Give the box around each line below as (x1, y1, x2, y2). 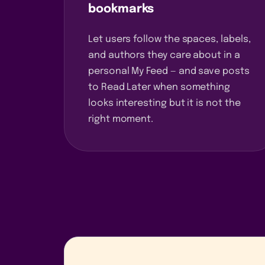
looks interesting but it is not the (88, 98, 241, 108)
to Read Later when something (88, 82, 231, 92)
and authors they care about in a (88, 50, 240, 60)
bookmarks (88, 2, 154, 15)
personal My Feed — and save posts (88, 66, 250, 76)
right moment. (88, 114, 154, 124)
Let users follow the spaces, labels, (88, 34, 251, 44)
